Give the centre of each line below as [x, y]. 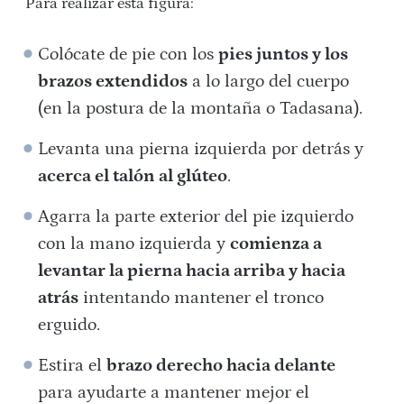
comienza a [276, 244]
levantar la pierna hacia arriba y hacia [192, 271]
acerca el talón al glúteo [133, 176]
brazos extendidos [113, 82]
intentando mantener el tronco [202, 298]
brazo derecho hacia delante [221, 366]
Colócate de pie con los [129, 55]
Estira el [73, 366]
